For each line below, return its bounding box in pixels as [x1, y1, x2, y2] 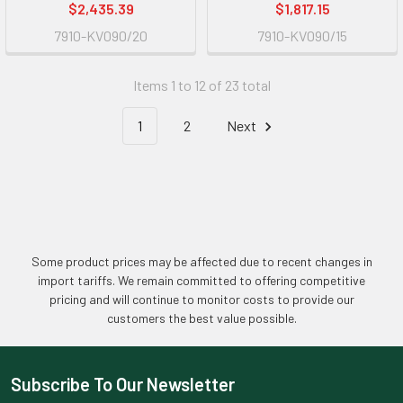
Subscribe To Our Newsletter [11, 372, 235, 395]
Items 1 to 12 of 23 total [132, 76, 271, 94]
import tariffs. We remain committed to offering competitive [38, 272, 365, 288]
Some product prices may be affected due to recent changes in [31, 253, 372, 269]
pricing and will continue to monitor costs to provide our [49, 291, 354, 307]
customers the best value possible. [106, 309, 297, 326]
